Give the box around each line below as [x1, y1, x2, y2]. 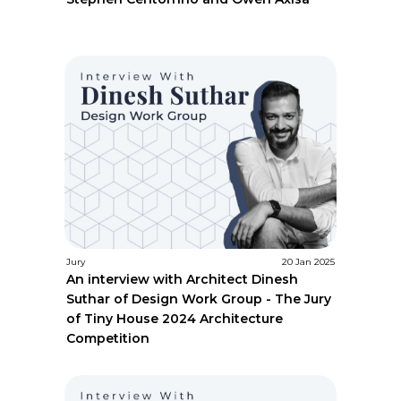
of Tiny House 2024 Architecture [66, 310, 284, 327]
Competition [66, 329, 150, 346]
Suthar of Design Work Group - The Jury [66, 290, 332, 307]
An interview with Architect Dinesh [66, 270, 299, 287]
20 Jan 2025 [281, 255, 335, 268]
